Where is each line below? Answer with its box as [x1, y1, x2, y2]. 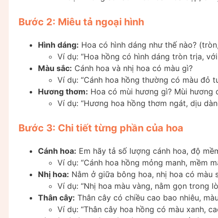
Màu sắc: [38, 63, 72, 73]
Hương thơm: [38, 86, 88, 96]
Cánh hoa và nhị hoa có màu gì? [72, 63, 193, 73]
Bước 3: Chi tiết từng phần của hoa [18, 122, 183, 134]
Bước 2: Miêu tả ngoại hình [18, 16, 144, 28]
